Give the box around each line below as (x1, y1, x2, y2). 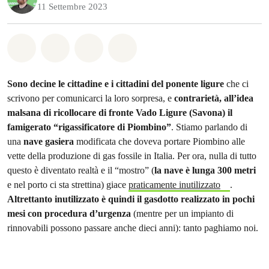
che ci (226, 78, 249, 89)
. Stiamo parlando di (171, 121, 247, 133)
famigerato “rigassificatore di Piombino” (7, 121, 171, 133)
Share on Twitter (94, 39, 175, 52)
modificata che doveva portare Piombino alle (74, 136, 245, 147)
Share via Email (128, 39, 206, 52)
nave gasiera (23, 136, 74, 147)
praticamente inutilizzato (128, 179, 220, 190)
